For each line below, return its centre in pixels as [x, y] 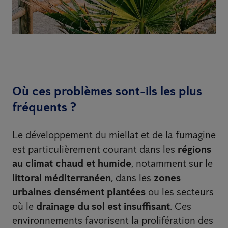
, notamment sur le [172, 164]
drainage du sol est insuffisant [103, 206]
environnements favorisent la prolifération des [113, 221]
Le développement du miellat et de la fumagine [114, 135]
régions [194, 149]
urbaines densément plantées [79, 192]
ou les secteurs [180, 192]
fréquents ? [44, 107]
